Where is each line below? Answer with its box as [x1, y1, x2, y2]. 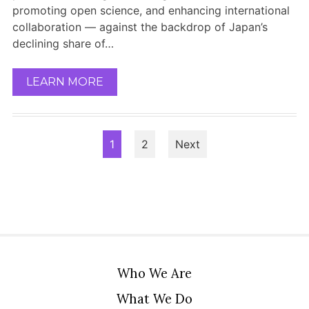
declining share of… [12, 37, 114, 50]
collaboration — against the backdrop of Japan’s [12, 20, 268, 34]
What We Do [117, 290, 192, 307]
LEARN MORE [26, 75, 103, 88]
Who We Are [117, 265, 192, 281]
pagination [153, 150, 250, 170]
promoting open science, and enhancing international [12, 3, 290, 17]
